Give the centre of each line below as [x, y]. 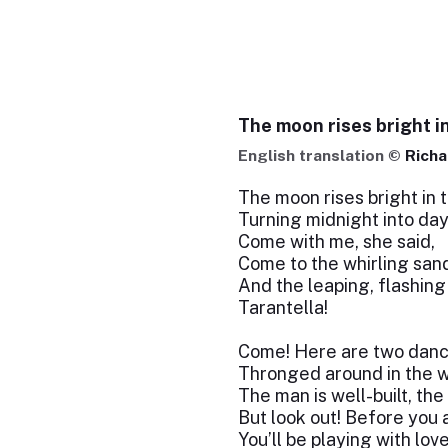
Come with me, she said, [336, 241]
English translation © [321, 155]
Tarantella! [282, 307]
